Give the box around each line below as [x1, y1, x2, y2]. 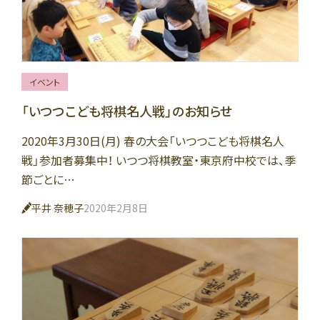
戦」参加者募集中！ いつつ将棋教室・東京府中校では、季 [21, 151, 296, 169]
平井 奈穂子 [31, 200, 84, 215]
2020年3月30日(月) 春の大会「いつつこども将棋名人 [21, 131, 284, 149]
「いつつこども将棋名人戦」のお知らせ [21, 101, 232, 120]
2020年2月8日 [84, 200, 148, 215]
